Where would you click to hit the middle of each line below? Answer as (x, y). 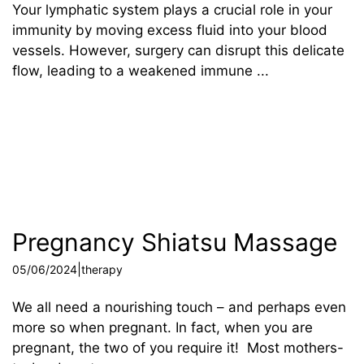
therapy (102, 269)
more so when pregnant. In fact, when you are (162, 327)
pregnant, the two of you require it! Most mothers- (178, 347)
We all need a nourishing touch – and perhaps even (179, 307)
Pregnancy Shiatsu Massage (175, 242)
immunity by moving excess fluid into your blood (170, 30)
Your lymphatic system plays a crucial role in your (172, 10)
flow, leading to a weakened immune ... (141, 71)
